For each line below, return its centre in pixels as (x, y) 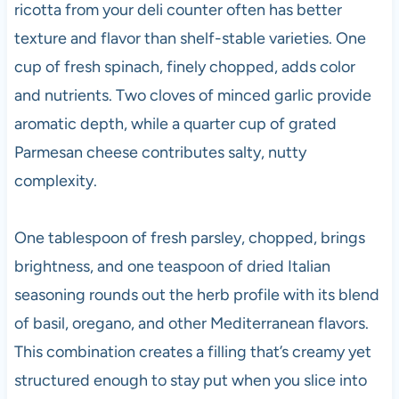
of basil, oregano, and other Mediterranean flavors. (191, 323)
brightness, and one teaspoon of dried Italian (172, 266)
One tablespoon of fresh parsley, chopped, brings (189, 237)
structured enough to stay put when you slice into (190, 380)
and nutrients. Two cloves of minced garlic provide (192, 95)
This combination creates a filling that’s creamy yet (192, 351)
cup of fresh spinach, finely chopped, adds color (184, 66)
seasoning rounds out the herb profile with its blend (196, 294)
